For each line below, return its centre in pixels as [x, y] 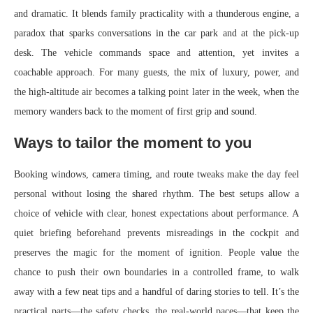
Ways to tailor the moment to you [133, 143]
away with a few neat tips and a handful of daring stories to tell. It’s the [156, 292]
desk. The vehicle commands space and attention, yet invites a [156, 53]
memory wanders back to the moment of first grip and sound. [136, 112]
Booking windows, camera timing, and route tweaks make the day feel [156, 175]
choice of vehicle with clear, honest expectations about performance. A [156, 214]
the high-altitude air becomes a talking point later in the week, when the [156, 92]
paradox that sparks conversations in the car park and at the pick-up [156, 34]
